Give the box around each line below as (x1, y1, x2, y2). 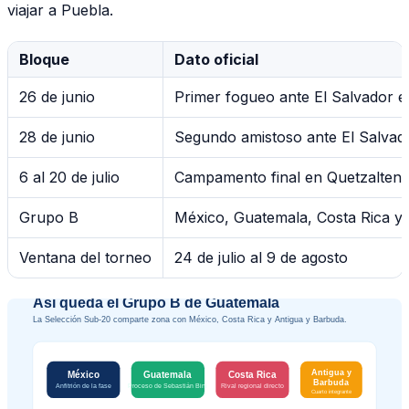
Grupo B (19, 208, 79, 227)
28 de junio (19, 128, 95, 147)
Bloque (19, 50, 69, 69)
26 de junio (19, 88, 95, 107)
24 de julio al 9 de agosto (174, 248, 348, 267)
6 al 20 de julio (19, 168, 120, 187)
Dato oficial (174, 50, 258, 69)
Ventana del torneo (19, 248, 152, 267)
